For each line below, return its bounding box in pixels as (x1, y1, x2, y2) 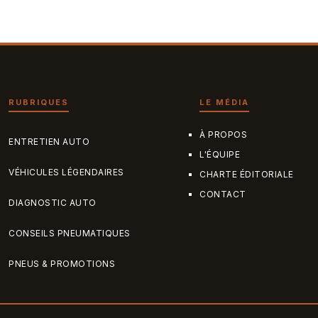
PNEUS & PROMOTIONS (9, 258, 115, 269)
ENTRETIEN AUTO (9, 136, 89, 147)
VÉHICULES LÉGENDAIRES (9, 166, 124, 177)
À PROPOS (199, 128, 248, 140)
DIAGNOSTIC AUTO (9, 197, 97, 208)
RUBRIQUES (9, 97, 69, 107)
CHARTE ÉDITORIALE (199, 168, 294, 180)
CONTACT (199, 188, 246, 199)
